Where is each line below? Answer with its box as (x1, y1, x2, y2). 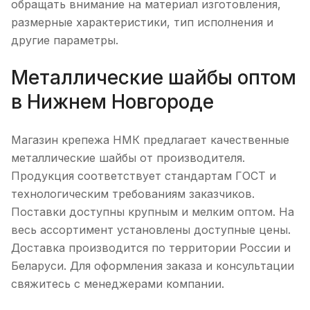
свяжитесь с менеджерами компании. (11, 276, 224, 291)
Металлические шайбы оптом (11, 66, 296, 90)
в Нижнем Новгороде (11, 90, 214, 114)
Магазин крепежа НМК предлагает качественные (11, 132, 289, 147)
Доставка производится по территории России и (11, 240, 291, 255)
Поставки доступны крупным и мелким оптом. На (11, 204, 294, 219)
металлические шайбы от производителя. (11, 150, 245, 165)
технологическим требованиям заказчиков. (11, 186, 255, 201)
